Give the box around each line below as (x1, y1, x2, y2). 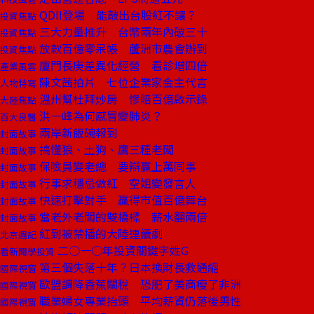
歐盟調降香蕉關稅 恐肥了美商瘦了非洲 (36, 275, 241, 292)
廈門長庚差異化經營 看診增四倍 (36, 57, 207, 74)
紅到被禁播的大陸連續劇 (36, 225, 163, 242)
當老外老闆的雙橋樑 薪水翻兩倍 (36, 208, 207, 225)
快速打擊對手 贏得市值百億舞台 (36, 191, 207, 208)
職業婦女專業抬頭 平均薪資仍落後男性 (36, 292, 241, 309)
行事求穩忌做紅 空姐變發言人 (36, 175, 196, 191)
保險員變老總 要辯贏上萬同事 (36, 158, 196, 175)
